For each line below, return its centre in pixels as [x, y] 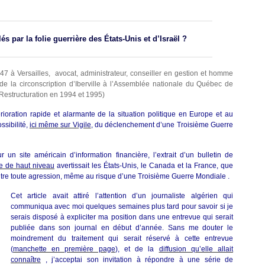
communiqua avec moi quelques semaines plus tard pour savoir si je [122, 206]
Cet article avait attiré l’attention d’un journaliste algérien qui [122, 196]
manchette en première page [64, 249]
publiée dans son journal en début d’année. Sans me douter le [122, 228]
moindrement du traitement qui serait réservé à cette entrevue [122, 238]
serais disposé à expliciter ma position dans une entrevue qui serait [122, 217]
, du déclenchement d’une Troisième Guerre [162, 125]
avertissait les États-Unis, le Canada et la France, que [144, 166]
